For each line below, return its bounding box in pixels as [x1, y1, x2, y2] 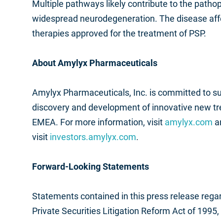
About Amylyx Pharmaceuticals [32, 58, 157, 68]
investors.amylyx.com [50, 132, 136, 142]
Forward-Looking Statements [32, 161, 149, 172]
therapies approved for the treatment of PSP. [32, 28, 208, 38]
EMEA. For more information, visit [32, 117, 165, 127]
